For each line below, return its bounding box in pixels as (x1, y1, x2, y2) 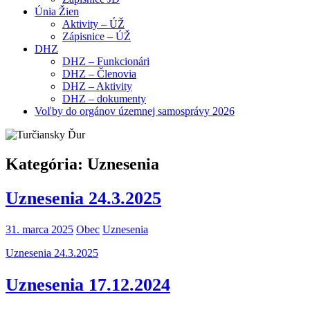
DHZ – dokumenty (62, 93, 146, 104)
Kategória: (6, 154, 87, 173)
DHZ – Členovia (62, 68, 136, 80)
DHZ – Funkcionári (62, 55, 149, 67)
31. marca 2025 (6, 224, 73, 236)
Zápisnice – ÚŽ (62, 30, 131, 42)
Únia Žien (35, 6, 79, 17)
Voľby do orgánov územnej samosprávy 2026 (35, 105, 235, 117)
